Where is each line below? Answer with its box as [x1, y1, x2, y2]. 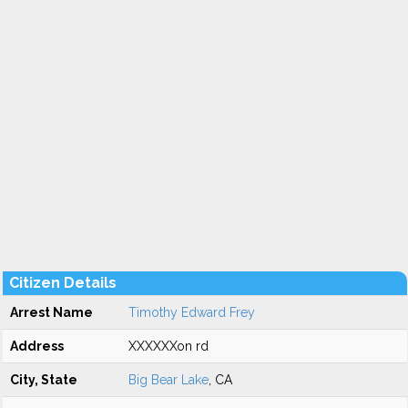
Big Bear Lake [128, 372, 209, 387]
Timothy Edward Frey [128, 305, 255, 320]
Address [10, 339, 64, 353]
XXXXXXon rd [128, 339, 209, 353]
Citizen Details [9, 274, 117, 291]
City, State [10, 372, 77, 387]
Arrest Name [10, 305, 93, 320]
